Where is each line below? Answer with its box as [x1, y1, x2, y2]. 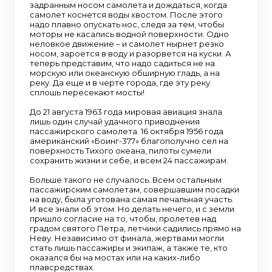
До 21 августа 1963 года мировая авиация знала [30, 107, 222, 117]
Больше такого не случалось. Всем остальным [30, 175, 222, 185]
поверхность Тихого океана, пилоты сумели [30, 146, 211, 155]
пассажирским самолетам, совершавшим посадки [30, 185, 239, 194]
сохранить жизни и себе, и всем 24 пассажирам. [30, 155, 228, 165]
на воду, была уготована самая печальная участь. [30, 194, 234, 204]
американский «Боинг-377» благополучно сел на [30, 136, 228, 146]
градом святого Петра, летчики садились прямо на [30, 223, 241, 233]
